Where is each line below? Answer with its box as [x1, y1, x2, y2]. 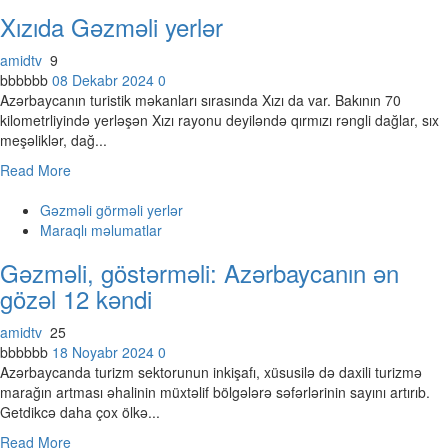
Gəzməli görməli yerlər [40, 200, 183, 220]
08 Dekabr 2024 [52, 70, 158, 90]
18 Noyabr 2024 [52, 342, 158, 362]
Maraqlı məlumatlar [40, 220, 162, 240]
